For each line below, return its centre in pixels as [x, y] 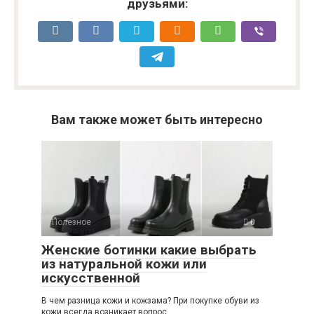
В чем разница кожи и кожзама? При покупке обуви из [150, 300]
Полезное [71, 222]
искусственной [91, 278]
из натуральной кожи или [124, 264]
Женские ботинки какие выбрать [149, 250]
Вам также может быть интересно [157, 120]
